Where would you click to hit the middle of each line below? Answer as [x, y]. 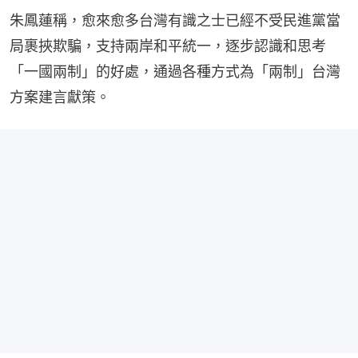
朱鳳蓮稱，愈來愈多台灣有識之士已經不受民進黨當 [175, 21]
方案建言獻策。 [60, 97]
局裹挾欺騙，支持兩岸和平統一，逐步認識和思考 [168, 46]
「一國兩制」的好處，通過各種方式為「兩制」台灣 [175, 72]
